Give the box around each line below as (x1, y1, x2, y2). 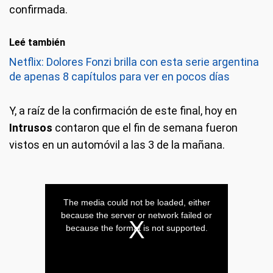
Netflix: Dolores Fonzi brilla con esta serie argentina (9, 55, 259, 68)
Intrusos (9, 121, 52, 134)
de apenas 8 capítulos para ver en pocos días (9, 70, 230, 83)
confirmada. (9, 3, 68, 16)
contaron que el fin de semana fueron (52, 121, 238, 134)
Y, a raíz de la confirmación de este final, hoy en (9, 104, 237, 117)
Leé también (9, 37, 65, 48)
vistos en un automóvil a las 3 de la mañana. (9, 138, 225, 151)
